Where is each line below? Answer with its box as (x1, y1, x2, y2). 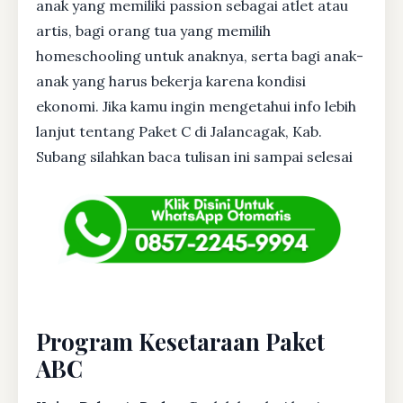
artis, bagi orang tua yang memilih (36, 22, 271, 40)
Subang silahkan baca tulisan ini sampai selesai (36, 148, 353, 166)
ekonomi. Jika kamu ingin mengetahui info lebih (36, 97, 356, 115)
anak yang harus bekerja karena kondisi (36, 72, 306, 90)
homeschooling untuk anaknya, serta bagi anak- (36, 47, 363, 65)
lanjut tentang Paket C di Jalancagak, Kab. (36, 122, 322, 140)
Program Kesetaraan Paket (36, 326, 325, 357)
